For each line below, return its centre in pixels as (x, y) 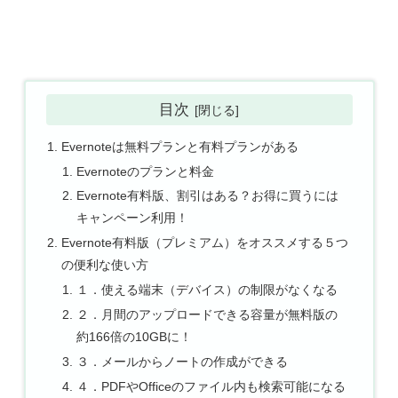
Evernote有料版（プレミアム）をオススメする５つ (204, 243)
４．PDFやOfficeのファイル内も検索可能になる (211, 386)
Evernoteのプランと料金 (146, 171)
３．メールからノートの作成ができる (183, 361)
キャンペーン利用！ (133, 218)
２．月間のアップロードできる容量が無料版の (207, 315)
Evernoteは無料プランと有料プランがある (179, 146)
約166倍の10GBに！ (135, 337)
